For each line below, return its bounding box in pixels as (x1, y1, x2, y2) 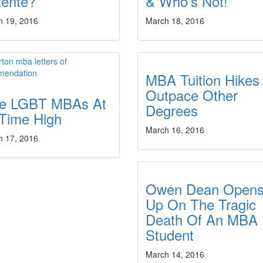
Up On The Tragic (145, 194, 256, 214)
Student (145, 224, 194, 245)
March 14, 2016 (145, 248, 204, 260)
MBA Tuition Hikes (145, 69, 259, 90)
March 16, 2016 (145, 124, 204, 136)
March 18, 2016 (145, 15, 204, 26)
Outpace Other (145, 85, 238, 105)
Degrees (145, 100, 198, 120)
